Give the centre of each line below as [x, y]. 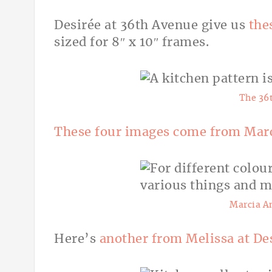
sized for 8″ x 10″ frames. [131, 43]
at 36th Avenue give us [175, 26]
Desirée [78, 26]
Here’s [77, 240]
